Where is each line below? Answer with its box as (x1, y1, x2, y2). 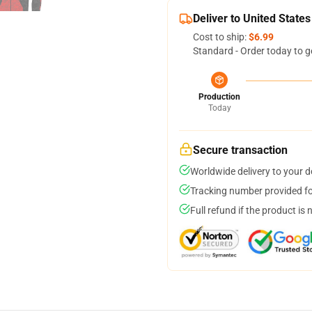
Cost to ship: (193, 31, 249, 42)
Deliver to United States (193, 12, 311, 25)
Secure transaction (193, 143, 288, 157)
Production (198, 92, 240, 102)
